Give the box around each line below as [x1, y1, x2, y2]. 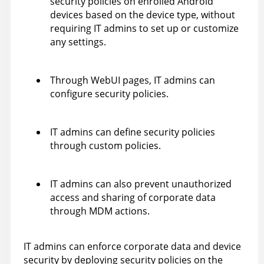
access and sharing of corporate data [50, 191, 216, 204]
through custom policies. [50, 139, 161, 153]
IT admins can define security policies [50, 126, 215, 139]
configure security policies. [50, 87, 169, 101]
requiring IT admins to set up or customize [50, 22, 239, 35]
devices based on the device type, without [50, 8, 235, 22]
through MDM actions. [50, 204, 150, 218]
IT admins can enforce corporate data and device [24, 240, 241, 253]
